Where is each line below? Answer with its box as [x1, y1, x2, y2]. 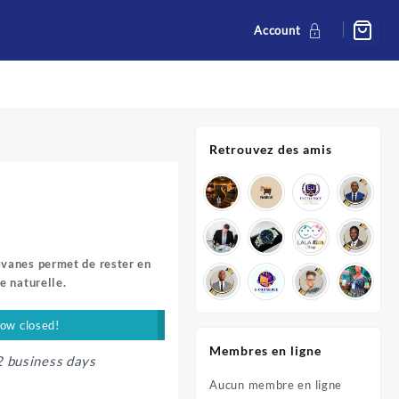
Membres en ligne [209, 343, 322, 358]
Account [254, 22, 301, 37]
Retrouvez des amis [209, 142, 333, 157]
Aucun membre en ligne [209, 378, 343, 392]
